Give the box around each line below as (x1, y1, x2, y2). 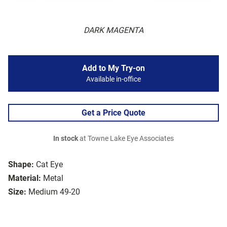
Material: (8, 173, 41, 183)
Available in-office (86, 75, 141, 84)
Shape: (8, 160, 34, 170)
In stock (53, 134, 78, 143)
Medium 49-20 (28, 187, 80, 197)
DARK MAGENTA (84, 25, 143, 35)
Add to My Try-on (82, 63, 145, 73)
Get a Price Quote (82, 108, 145, 118)
